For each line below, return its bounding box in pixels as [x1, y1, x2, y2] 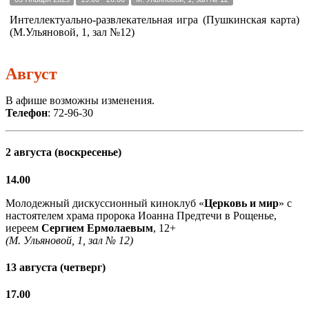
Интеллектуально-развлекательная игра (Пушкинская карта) [10, 14, 299, 26]
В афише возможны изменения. [6, 94, 154, 106]
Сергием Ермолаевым [41, 221, 153, 234]
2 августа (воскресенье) [6, 146, 121, 159]
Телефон [6, 107, 48, 119]
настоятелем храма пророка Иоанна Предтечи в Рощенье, [6, 209, 277, 221]
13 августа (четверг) [6, 261, 106, 273]
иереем [6, 221, 41, 234]
